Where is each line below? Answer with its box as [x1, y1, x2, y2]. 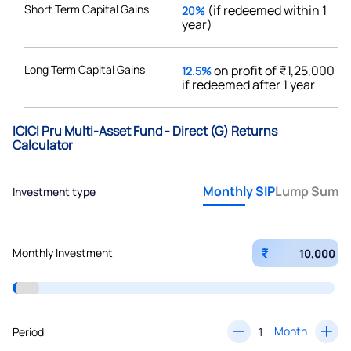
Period [13, 324, 44, 339]
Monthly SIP [203, 183, 275, 201]
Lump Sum [275, 183, 338, 201]
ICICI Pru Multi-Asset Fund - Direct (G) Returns [13, 121, 277, 139]
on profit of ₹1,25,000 [213, 61, 335, 79]
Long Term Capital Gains [24, 61, 145, 77]
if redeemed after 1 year [181, 75, 315, 93]
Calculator [13, 136, 73, 154]
